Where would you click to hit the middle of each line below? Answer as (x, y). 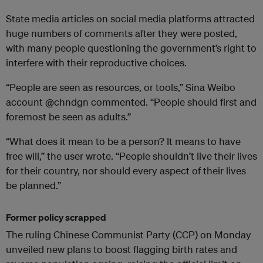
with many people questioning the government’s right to (131, 48)
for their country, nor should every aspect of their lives (126, 171)
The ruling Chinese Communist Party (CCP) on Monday (129, 235)
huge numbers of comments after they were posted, (122, 33)
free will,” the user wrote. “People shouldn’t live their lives (131, 156)
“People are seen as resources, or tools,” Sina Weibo (121, 87)
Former (22, 218)
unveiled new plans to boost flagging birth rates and (122, 249)
